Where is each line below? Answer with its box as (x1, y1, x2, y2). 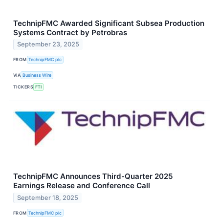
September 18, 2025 (17, 194, 79, 201)
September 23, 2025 (17, 41, 80, 48)
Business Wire (22, 72, 52, 78)
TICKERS (13, 84, 34, 90)
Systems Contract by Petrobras (13, 27, 127, 37)
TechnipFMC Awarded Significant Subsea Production (13, 18, 204, 28)
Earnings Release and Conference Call (13, 181, 150, 191)
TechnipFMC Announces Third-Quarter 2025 (13, 172, 173, 181)
